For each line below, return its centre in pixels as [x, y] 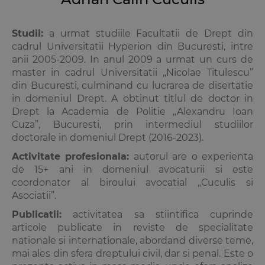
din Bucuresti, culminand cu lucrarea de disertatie [132, 85]
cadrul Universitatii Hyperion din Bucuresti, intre [132, 46]
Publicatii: [37, 214]
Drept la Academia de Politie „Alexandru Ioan [132, 111]
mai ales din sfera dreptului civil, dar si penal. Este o [132, 253]
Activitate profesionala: [71, 156]
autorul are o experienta [191, 156]
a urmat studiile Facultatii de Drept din [148, 33]
